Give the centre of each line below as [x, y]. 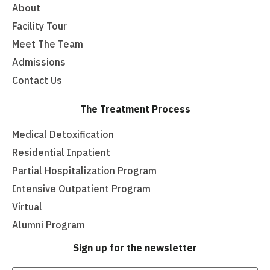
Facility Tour [39, 26]
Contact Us [37, 80]
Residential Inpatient [61, 153]
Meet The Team [48, 44]
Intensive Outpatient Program [81, 189]
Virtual [27, 207]
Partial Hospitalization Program [84, 171]
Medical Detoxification [63, 135]
